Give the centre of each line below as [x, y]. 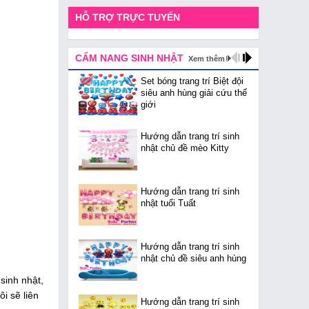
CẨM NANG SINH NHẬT [129, 58]
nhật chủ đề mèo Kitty [185, 148]
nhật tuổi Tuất [168, 203]
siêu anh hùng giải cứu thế [194, 93]
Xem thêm [207, 59]
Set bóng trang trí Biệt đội [192, 81]
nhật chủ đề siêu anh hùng [193, 258]
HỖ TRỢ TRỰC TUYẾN [128, 17]
